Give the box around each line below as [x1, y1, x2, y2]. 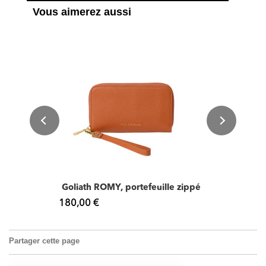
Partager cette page [9, 236, 80, 245]
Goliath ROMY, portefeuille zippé [62, 183, 201, 192]
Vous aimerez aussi [33, 5, 131, 18]
